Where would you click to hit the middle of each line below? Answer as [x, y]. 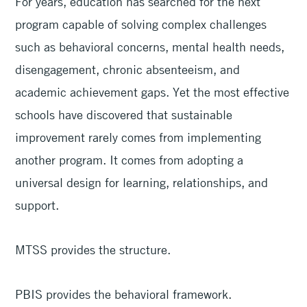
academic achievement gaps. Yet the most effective [152, 91]
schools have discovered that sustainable [124, 114]
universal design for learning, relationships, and [142, 182]
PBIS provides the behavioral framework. [125, 294]
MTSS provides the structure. [95, 249]
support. [39, 205]
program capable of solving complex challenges [141, 24]
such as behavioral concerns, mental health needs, [150, 46]
